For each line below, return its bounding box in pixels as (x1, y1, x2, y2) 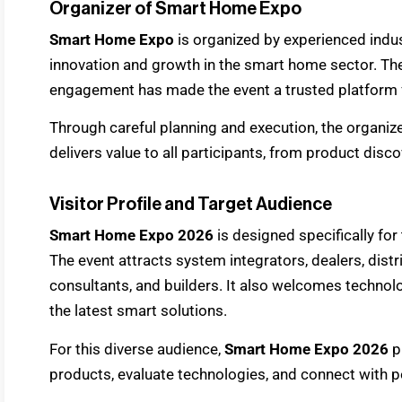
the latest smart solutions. (49, 301, 227, 320)
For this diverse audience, (49, 339, 224, 358)
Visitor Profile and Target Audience (49, 196, 332, 214)
